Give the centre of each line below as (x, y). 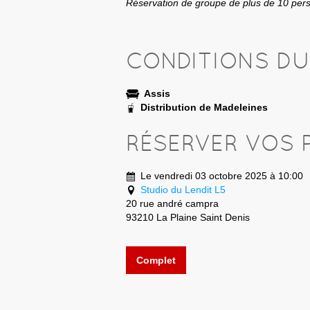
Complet (156, 260)
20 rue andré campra (172, 203)
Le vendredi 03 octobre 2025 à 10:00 (222, 175)
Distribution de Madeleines (204, 107)
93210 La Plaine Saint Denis (188, 217)
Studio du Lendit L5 (183, 189)
